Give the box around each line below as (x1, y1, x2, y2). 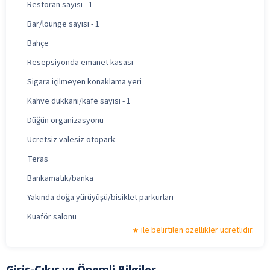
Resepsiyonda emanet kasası (27, 56, 133, 69)
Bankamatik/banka (27, 172, 93, 184)
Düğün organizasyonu (27, 114, 104, 127)
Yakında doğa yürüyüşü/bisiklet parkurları (27, 191, 174, 204)
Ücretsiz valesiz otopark (27, 133, 115, 146)
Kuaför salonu (27, 210, 77, 223)
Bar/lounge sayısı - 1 (27, 17, 99, 30)
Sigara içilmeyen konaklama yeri (27, 75, 142, 88)
